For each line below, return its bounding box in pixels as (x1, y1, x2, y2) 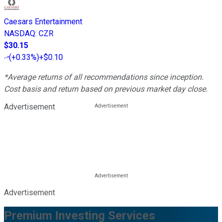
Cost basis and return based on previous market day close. (4, 84, 208, 94)
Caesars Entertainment (4, 17, 82, 27)
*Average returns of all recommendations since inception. (4, 72, 204, 82)
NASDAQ (4, 29, 35, 39)
